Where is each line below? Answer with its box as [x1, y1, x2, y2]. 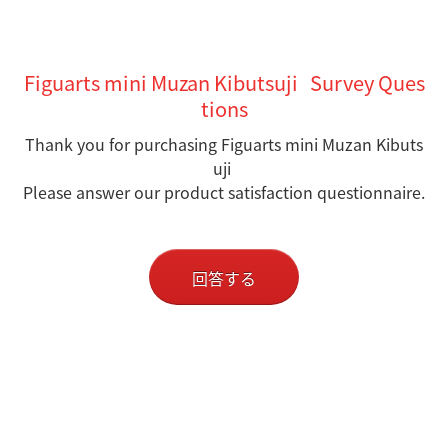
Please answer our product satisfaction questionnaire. [23, 180, 425, 204]
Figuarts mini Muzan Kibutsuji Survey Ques [23, 68, 425, 97]
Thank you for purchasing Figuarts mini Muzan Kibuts [25, 132, 423, 156]
